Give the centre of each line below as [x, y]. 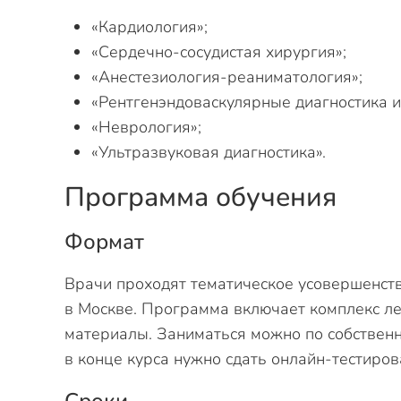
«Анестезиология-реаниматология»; [227, 77]
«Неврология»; [146, 127]
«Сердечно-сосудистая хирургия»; [219, 52]
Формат [104, 242]
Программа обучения [200, 197]
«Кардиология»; [149, 27]
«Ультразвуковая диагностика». [209, 152]
